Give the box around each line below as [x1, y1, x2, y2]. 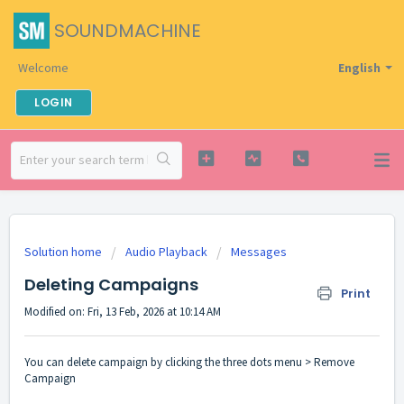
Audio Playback [125, 243, 207, 260]
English [338, 60, 381, 76]
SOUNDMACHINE [54, 18, 201, 43]
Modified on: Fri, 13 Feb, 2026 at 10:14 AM [24, 304, 221, 319]
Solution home [24, 243, 105, 260]
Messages [231, 243, 287, 260]
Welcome [18, 60, 69, 76]
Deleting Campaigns [24, 273, 198, 296]
